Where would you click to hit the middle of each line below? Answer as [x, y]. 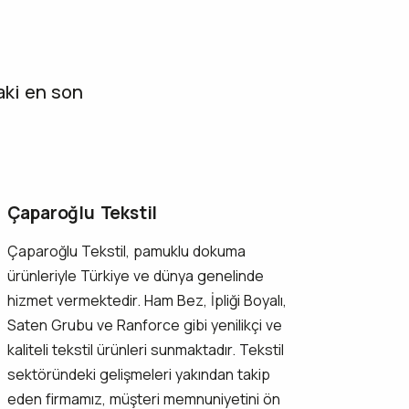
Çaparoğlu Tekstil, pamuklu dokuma [126, 251]
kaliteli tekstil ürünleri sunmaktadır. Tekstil [145, 350]
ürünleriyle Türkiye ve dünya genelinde [135, 276]
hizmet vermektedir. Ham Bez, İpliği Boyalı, [147, 300]
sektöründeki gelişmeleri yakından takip [138, 374]
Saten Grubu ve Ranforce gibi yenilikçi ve [144, 325]
